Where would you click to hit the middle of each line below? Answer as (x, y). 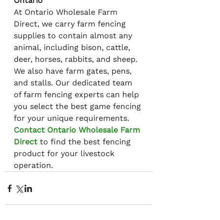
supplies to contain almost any (74, 36)
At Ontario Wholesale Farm (67, 12)
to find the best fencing (85, 142)
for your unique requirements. (73, 118)
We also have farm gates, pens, (74, 71)
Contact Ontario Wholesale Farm (78, 130)
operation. (33, 165)
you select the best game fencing (79, 107)
